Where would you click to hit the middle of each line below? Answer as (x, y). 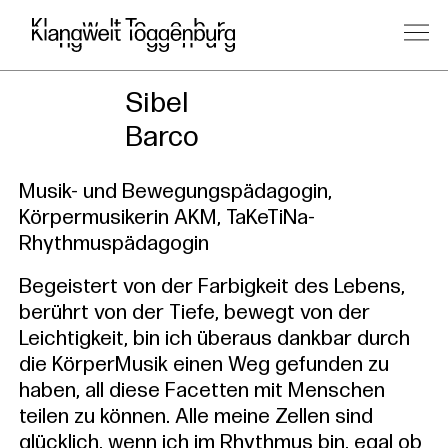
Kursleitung (292, 61)
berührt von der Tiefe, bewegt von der (194, 313)
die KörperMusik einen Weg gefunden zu (203, 365)
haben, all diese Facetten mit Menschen (201, 391)
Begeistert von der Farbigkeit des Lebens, (211, 287)
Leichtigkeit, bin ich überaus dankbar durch (214, 339)
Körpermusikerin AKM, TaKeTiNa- (166, 218)
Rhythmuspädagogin (113, 244)
